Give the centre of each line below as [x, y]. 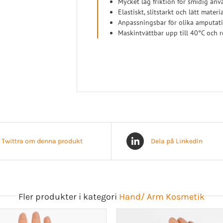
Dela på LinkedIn [177, 141]
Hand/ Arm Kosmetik [162, 197]
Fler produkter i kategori [69, 197]
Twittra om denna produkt [42, 141]
